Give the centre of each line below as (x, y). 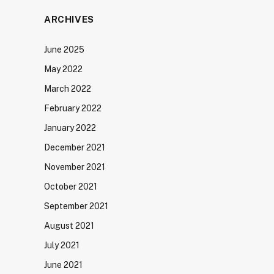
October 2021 (71, 187)
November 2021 (75, 167)
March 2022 (68, 89)
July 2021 (62, 245)
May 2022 (63, 69)
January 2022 (70, 128)
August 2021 (69, 226)
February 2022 (73, 108)
